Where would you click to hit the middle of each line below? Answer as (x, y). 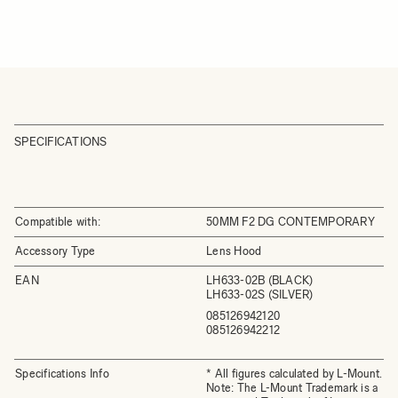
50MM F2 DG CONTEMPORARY (291, 222)
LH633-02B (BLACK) (260, 280)
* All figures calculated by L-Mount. (295, 374)
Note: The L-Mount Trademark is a (292, 388)
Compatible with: (58, 222)
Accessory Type (56, 251)
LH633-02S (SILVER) (260, 295)
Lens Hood (234, 251)
